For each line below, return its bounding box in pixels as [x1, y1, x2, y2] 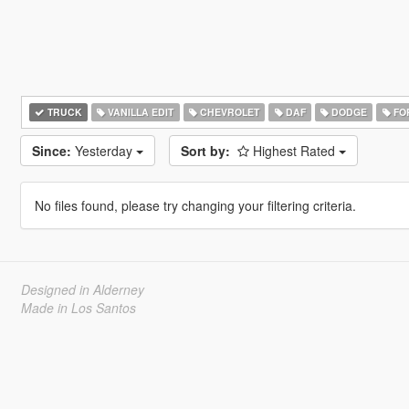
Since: [31, 142, 71, 160]
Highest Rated [252, 142, 339, 160]
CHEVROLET [196, 105, 259, 119]
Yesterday [74, 142, 136, 160]
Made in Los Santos [20, 299, 136, 317]
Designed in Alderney [20, 280, 144, 299]
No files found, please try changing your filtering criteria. [34, 196, 356, 215]
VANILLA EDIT [105, 105, 174, 119]
